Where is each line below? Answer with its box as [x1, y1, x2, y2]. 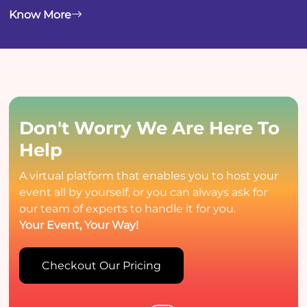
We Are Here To [136, 116, 280, 139]
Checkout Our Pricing [42, 258, 162, 272]
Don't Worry [19, 116, 137, 139]
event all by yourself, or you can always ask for [19, 185, 268, 199]
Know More [9, 8, 72, 21]
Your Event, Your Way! [19, 218, 139, 232]
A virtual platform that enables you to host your [19, 169, 279, 182]
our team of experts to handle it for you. [19, 201, 236, 215]
